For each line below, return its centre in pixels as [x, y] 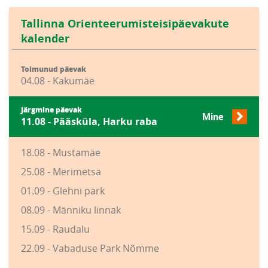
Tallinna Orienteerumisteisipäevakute [125, 24]
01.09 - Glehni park [63, 191]
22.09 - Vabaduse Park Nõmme [90, 249]
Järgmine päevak [51, 110]
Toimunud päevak [54, 69]
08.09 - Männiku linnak [71, 210]
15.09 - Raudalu [55, 229]
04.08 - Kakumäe [58, 81]
